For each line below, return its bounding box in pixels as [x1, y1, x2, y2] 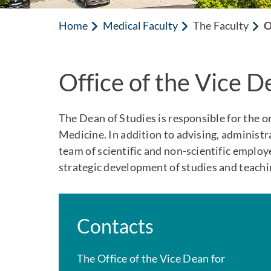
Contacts [77, 214, 154, 238]
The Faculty [191, 19, 249, 32]
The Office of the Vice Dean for [77, 252, 226, 265]
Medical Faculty [103, 19, 178, 32]
